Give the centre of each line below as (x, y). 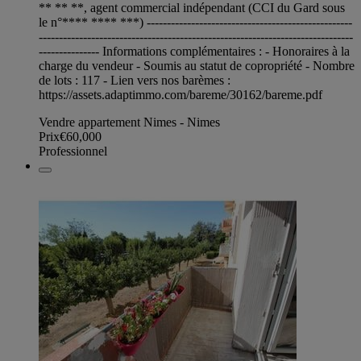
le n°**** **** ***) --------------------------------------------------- (195, 23)
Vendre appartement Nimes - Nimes (129, 122)
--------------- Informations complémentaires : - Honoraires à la (194, 52)
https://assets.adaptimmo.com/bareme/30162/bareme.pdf (180, 95)
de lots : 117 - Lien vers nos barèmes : (135, 81)
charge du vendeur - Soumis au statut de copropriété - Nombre (197, 66)
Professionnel (73, 151)
